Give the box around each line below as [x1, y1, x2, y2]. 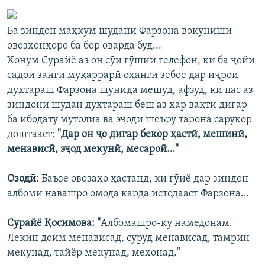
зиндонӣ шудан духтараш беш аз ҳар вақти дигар [7, 99, 247, 111]
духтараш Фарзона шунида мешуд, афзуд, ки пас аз [7, 84, 253, 96]
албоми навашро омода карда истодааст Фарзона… [7, 188, 249, 199]
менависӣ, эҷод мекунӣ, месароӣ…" [7, 143, 179, 155]
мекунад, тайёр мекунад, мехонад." [7, 247, 180, 258]
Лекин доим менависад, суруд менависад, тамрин [7, 232, 250, 244]
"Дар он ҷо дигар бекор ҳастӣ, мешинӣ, [57, 128, 247, 140]
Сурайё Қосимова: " [7, 217, 101, 229]
